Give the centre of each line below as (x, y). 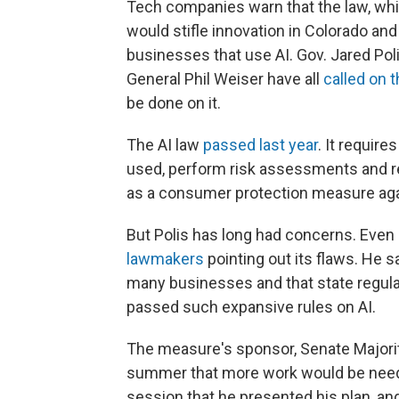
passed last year (261, 144)
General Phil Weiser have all (225, 78)
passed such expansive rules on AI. (251, 306)
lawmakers (165, 258)
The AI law (165, 144)
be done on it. (174, 102)
